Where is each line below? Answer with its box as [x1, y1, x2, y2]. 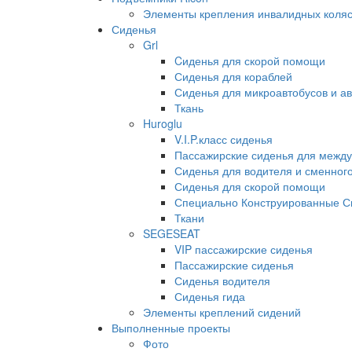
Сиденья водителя [174, 273, 270, 288]
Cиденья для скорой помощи [174, 53, 325, 68]
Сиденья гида [174, 288, 245, 304]
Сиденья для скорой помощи [174, 178, 325, 194]
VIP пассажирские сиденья [174, 241, 313, 257]
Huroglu [143, 115, 182, 131]
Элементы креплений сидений [143, 304, 301, 320]
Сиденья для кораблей [174, 68, 292, 84]
